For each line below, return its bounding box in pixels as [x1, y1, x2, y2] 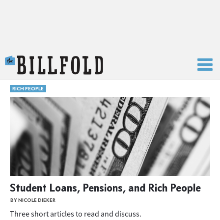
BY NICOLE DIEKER [10, 197, 55, 203]
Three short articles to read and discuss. [10, 209, 141, 219]
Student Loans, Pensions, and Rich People [10, 180, 201, 194]
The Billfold [103, 55, 145, 66]
